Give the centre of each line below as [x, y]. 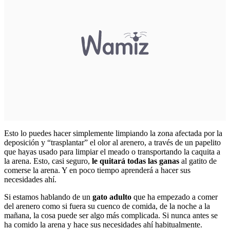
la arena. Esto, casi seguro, [48, 161]
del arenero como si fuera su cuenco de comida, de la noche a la [107, 206]
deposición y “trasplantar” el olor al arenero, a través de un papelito [112, 143]
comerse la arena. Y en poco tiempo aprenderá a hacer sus [97, 170]
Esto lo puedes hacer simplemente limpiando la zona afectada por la [113, 133]
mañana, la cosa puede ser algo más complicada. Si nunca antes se [111, 216]
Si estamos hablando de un [48, 197]
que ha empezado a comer [175, 197]
